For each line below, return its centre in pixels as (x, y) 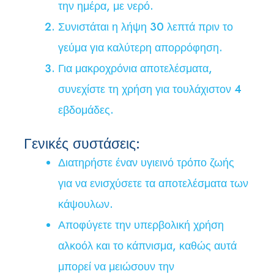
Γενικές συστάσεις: (82, 144)
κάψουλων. (86, 205)
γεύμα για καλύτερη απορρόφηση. (140, 48)
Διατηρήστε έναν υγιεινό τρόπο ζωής (146, 163)
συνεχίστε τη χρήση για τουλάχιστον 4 (150, 90)
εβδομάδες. (86, 110)
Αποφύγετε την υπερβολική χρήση (141, 225)
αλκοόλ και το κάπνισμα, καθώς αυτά (147, 246)
